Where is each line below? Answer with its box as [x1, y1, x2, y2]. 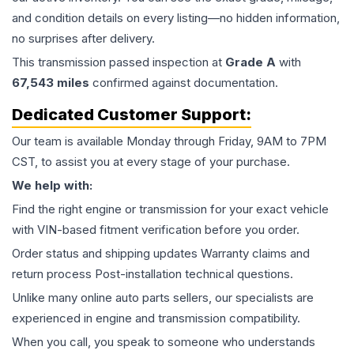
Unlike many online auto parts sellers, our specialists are [12, 290, 314, 306]
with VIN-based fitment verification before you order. [12, 222, 299, 238]
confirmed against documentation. [89, 75, 278, 91]
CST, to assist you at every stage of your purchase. [12, 154, 290, 170]
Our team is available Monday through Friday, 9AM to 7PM [12, 134, 326, 149]
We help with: [12, 178, 92, 194]
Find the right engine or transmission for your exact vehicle [12, 201, 329, 217]
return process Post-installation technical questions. [12, 266, 293, 282]
